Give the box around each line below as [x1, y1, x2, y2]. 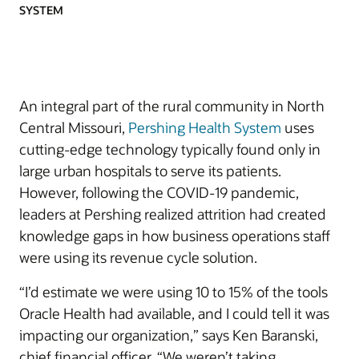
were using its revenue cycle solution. [19, 247, 257, 267]
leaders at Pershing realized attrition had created [19, 204, 326, 224]
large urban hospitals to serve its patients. [19, 160, 281, 180]
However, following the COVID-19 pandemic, [19, 182, 299, 202]
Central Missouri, [19, 117, 128, 137]
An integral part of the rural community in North [19, 95, 325, 115]
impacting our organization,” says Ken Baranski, [19, 325, 318, 345]
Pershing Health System [128, 117, 281, 137]
